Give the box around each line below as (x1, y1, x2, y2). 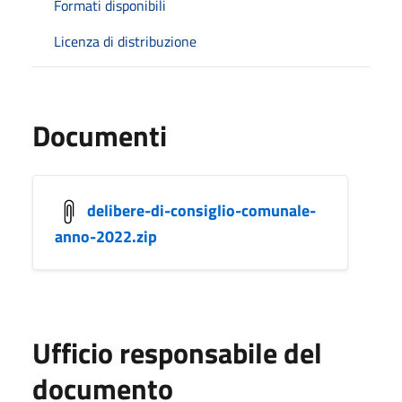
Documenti (32, 114, 167, 157)
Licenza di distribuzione (54, 31, 197, 52)
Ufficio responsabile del (32, 331, 322, 374)
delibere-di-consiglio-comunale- (87, 197, 316, 223)
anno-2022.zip (55, 224, 157, 249)
